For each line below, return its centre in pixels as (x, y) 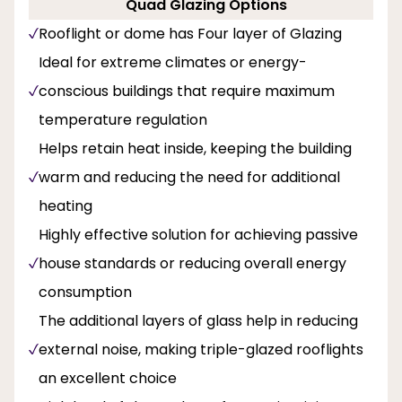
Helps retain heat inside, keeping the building (195, 148)
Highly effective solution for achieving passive (198, 234)
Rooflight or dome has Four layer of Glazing (190, 33)
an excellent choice (108, 378)
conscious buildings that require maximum (187, 91)
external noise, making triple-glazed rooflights (201, 349)
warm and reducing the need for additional (189, 177)
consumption (85, 292)
